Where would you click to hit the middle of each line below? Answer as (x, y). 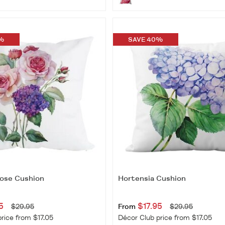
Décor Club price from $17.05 (165, 218)
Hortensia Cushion (152, 179)
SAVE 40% (146, 39)
